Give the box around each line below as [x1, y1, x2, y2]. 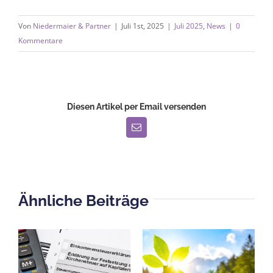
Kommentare [18, 35, 63, 46]
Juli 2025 [174, 20, 203, 31]
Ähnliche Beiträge [18, 191, 149, 210]
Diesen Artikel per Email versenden [67, 101, 206, 112]
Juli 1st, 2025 [121, 20, 164, 31]
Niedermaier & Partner [33, 20, 111, 31]
